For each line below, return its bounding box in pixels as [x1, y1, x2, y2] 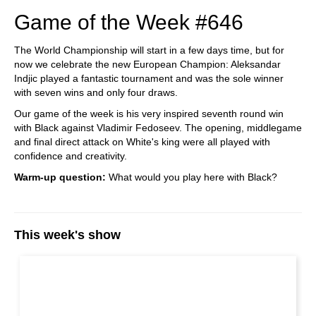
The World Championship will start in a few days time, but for [14, 44, 284, 56]
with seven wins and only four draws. [14, 87, 178, 98]
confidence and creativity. [14, 150, 127, 162]
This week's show [14, 228, 121, 242]
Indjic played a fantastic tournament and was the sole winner [14, 73, 284, 84]
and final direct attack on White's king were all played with [14, 136, 270, 147]
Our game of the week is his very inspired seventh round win [14, 108, 284, 119]
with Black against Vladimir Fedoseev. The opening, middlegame [14, 122, 302, 133]
